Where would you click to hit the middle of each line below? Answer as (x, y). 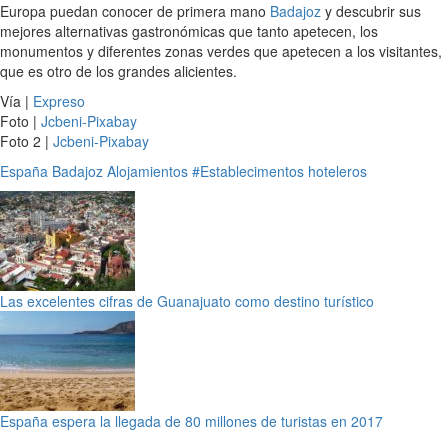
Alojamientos (147, 171)
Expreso (59, 101)
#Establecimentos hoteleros (279, 171)
